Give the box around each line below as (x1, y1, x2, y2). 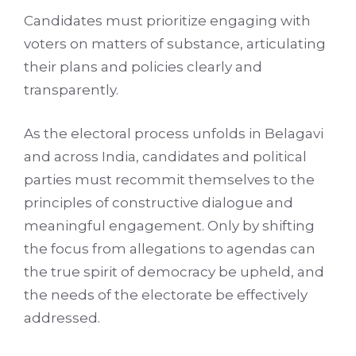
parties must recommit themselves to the (24, 171, 315, 188)
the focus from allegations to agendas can (24, 240, 315, 257)
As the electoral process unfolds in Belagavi (24, 125, 323, 141)
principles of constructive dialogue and (24, 194, 293, 211)
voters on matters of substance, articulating (24, 36, 326, 52)
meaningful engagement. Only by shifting (24, 217, 315, 234)
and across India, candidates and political (24, 148, 307, 164)
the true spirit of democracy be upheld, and (24, 263, 324, 280)
